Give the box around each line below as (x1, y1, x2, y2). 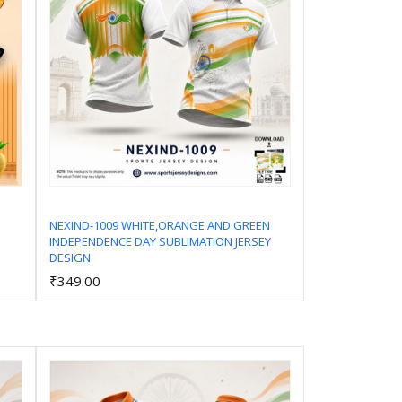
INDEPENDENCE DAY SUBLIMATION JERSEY (48, 232, 271, 249)
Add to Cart (143, 247, 210, 265)
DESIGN (48, 249, 91, 266)
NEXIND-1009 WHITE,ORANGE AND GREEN (48, 216, 270, 233)
